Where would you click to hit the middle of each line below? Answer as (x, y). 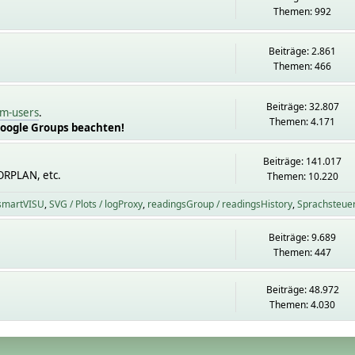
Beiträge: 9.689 (303, 237)
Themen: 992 (303, 11)
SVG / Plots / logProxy (95, 204)
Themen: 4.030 (303, 305)
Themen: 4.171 (303, 121)
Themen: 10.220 (302, 176)
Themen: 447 (303, 252)
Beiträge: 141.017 (303, 161)
